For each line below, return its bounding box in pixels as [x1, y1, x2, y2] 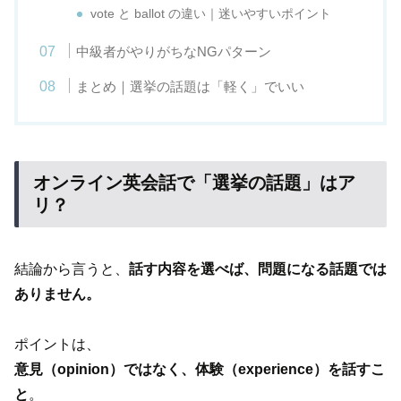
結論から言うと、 [14, 260, 129, 277]
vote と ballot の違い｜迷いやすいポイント [90, 7, 332, 21]
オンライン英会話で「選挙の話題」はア [33, 173, 355, 193]
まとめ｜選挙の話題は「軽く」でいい [76, 79, 305, 95]
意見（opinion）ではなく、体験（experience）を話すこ [14, 362, 385, 378]
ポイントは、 [14, 337, 100, 353]
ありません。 [14, 286, 100, 302]
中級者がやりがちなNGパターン [76, 44, 272, 60]
